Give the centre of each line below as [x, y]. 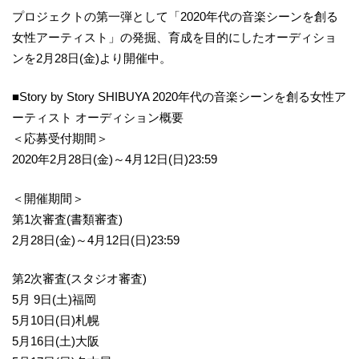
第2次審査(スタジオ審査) [79, 279]
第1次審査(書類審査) [67, 219]
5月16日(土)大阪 [56, 341]
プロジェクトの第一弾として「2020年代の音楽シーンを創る [175, 16]
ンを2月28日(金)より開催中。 [92, 58]
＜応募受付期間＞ [60, 139]
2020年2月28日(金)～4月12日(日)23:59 [115, 159]
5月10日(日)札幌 [56, 321]
